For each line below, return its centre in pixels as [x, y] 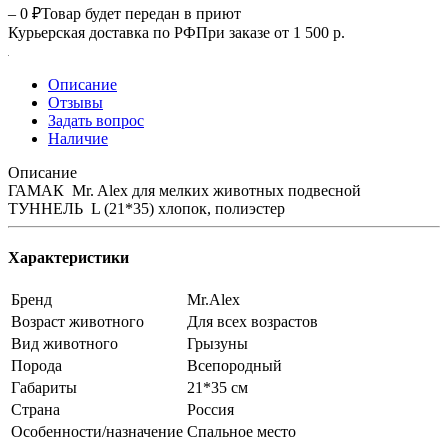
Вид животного [64, 344]
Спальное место [241, 432]
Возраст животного [77, 322]
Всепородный [234, 366]
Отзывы [75, 102]
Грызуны [217, 344]
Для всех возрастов [252, 322]
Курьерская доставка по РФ [102, 32]
